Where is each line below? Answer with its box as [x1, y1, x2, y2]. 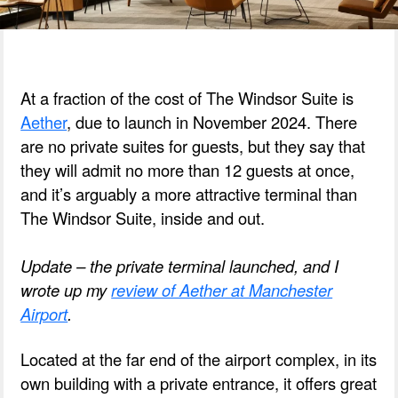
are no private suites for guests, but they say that [20, 134, 366, 158]
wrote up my [20, 278, 112, 302]
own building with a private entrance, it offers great [20, 371, 378, 395]
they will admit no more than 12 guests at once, [20, 158, 355, 182]
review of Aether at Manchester [111, 278, 333, 302]
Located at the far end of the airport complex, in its [20, 347, 378, 371]
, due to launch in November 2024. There [67, 110, 358, 134]
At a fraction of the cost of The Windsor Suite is [20, 86, 354, 110]
